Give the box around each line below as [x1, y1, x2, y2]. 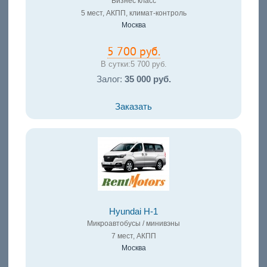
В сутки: [100, 60, 131, 69]
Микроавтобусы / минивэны [87, 219, 180, 228]
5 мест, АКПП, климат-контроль [80, 9, 187, 18]
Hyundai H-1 [109, 207, 158, 216]
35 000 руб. [124, 74, 171, 84]
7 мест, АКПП [111, 232, 156, 240]
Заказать [115, 102, 152, 111]
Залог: [96, 74, 125, 84]
